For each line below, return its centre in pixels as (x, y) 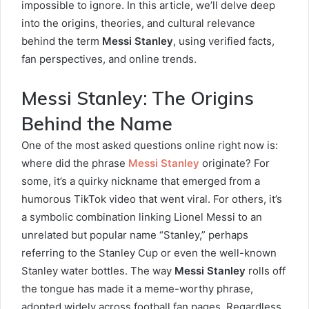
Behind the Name (97, 123)
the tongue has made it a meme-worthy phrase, (137, 289)
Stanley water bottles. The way (98, 271)
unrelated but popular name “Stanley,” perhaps (135, 235)
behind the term (62, 41)
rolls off (266, 271)
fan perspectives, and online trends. (109, 59)
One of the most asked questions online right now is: (150, 145)
